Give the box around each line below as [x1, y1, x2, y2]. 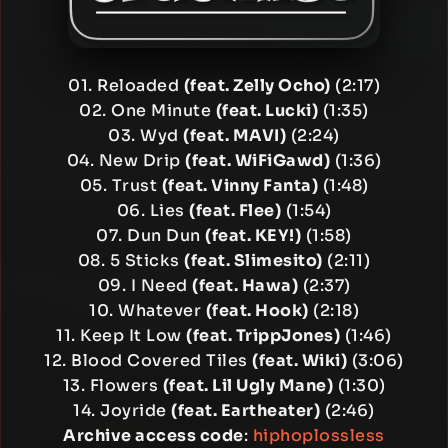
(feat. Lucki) [215, 100, 319, 121]
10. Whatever [89, 300, 206, 321]
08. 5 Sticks [77, 250, 185, 271]
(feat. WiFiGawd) [185, 150, 330, 171]
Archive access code [63, 425, 244, 446]
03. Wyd [108, 125, 184, 146]
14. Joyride [73, 400, 172, 421]
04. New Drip [66, 150, 185, 171]
